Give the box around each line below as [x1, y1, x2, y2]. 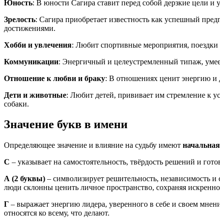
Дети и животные [4, 90, 66, 99]
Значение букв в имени [4, 118, 128, 131]
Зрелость [4, 15, 35, 24]
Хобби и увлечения [4, 40, 72, 49]
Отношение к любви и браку [4, 74, 105, 82]
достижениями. [4, 24, 55, 32]
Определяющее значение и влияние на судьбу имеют [4, 141, 183, 150]
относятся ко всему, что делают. [4, 209, 110, 218]
